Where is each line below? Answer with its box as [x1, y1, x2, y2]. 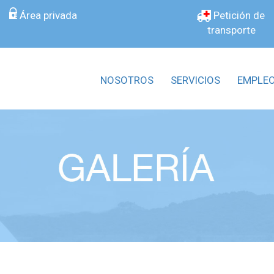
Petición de [211, 9, 265, 21]
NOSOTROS [100, 74, 154, 86]
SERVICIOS [170, 74, 220, 86]
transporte [207, 23, 256, 36]
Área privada [17, 9, 77, 21]
